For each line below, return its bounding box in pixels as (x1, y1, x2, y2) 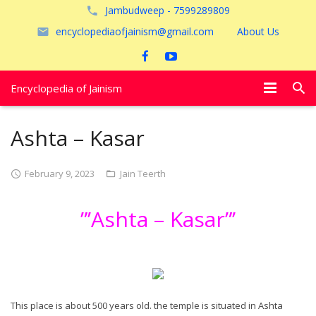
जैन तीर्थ (11, 179, 44, 195)
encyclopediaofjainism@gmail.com (56, 25, 214, 38)
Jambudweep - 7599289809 (105, 4, 230, 17)
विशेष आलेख (11, 114, 61, 130)
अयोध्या (11, 212, 41, 227)
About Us (237, 25, 279, 38)
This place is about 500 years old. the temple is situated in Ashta (11, 299, 283, 312)
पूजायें (11, 147, 33, 162)
